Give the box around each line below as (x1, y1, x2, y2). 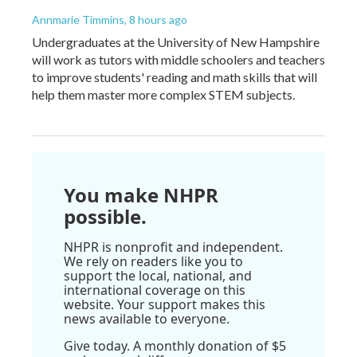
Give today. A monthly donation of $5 (64, 336, 286, 355)
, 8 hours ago (124, 12, 187, 26)
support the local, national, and (64, 266, 252, 284)
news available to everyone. (64, 309, 229, 328)
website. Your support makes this (64, 295, 265, 313)
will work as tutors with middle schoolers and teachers (32, 51, 325, 67)
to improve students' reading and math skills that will (32, 69, 317, 84)
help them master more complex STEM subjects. (32, 86, 295, 102)
